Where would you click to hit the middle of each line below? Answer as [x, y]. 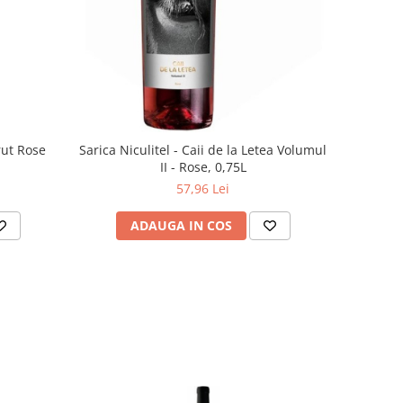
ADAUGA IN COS [181, 225]
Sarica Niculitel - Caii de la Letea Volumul [203, 149]
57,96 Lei [203, 188]
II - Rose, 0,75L [203, 166]
